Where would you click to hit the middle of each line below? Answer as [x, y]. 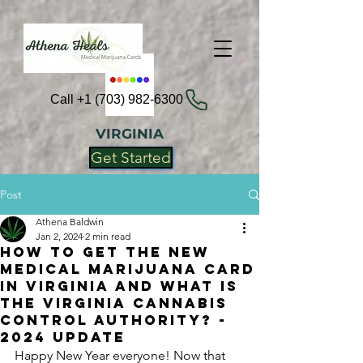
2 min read [108, 236]
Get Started [131, 158]
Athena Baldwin [70, 222]
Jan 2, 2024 [59, 236]
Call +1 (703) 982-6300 [116, 99]
